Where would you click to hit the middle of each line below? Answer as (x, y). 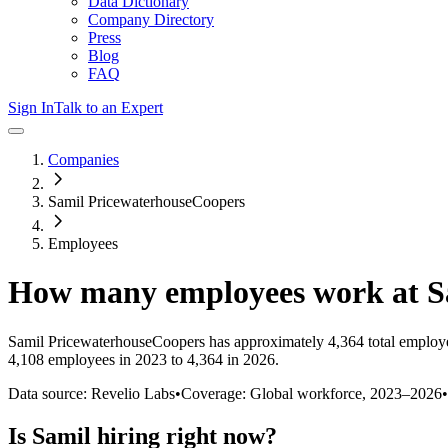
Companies (83, 159)
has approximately (264, 341)
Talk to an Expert (108, 107)
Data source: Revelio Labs (91, 393)
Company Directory (151, 19)
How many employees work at (217, 292)
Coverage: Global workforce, (275, 393)
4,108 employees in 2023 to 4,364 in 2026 (141, 359)
